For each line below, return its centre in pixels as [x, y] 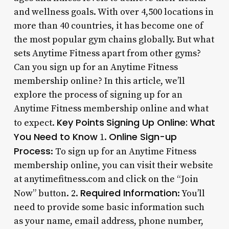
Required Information [129, 193]
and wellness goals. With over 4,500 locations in [113, 12]
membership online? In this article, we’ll [99, 81]
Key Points [80, 122]
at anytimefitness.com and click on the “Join [106, 179]
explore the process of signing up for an [98, 95]
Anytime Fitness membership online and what [111, 108]
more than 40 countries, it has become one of [108, 26]
